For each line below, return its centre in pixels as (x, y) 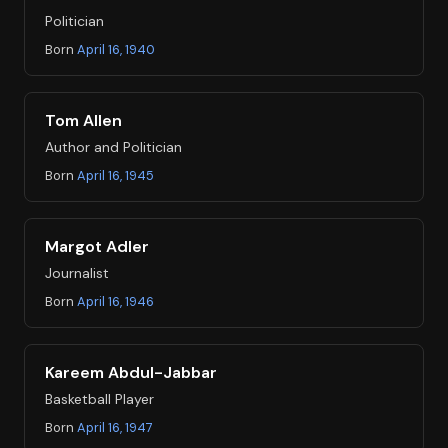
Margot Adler (97, 246)
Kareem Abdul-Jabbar (131, 372)
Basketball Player (99, 398)
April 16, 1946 (115, 301)
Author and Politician (113, 146)
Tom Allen (83, 120)
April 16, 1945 (115, 175)
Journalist (77, 272)
